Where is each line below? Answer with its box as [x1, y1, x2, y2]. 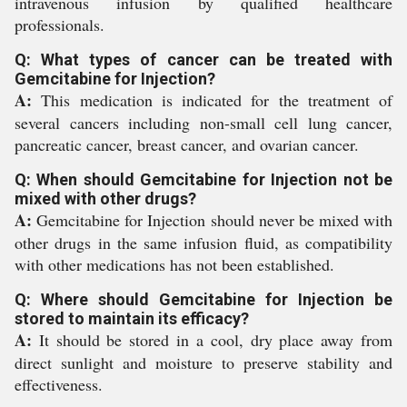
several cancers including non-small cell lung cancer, [15, 112, 392, 134]
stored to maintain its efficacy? [15, 309, 249, 328]
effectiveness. [15, 373, 103, 395]
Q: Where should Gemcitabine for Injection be [15, 290, 392, 309]
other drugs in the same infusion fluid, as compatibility [15, 232, 392, 253]
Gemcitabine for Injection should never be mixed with [32, 209, 392, 231]
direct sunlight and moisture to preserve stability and [15, 352, 392, 373]
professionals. [15, 14, 104, 35]
